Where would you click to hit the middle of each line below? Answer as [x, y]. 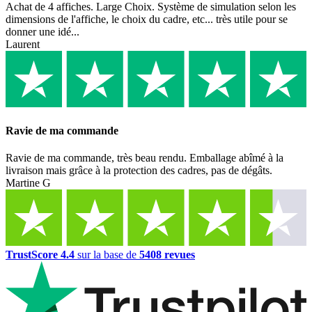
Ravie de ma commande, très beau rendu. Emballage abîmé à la [145, 158]
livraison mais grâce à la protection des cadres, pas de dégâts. [139, 171]
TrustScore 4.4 [40, 255]
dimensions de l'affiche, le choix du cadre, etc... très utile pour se [147, 19]
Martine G [28, 183]
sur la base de [107, 255]
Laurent [23, 44]
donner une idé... [42, 31]
